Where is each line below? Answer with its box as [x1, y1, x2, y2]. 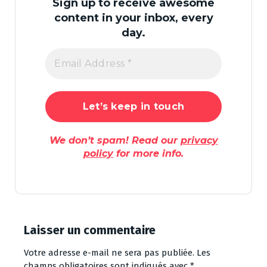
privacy [180, 134, 218, 146]
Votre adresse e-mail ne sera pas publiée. [24, 247, 194, 258]
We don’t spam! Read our [49, 134, 181, 146]
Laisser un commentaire [24, 222, 156, 237]
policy [83, 147, 113, 159]
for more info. [113, 147, 184, 159]
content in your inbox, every [54, 11, 213, 25]
